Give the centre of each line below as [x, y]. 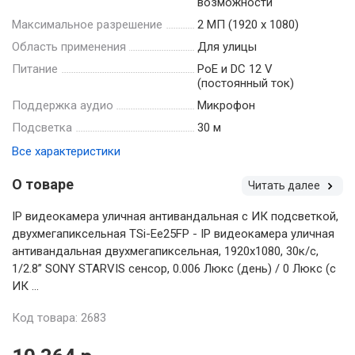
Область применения [69, 46]
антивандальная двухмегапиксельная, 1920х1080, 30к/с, [165, 251]
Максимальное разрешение [87, 24]
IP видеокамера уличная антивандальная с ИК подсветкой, [175, 216]
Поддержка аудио [63, 105]
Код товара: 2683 [59, 317]
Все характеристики [66, 151]
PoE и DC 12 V [235, 69]
